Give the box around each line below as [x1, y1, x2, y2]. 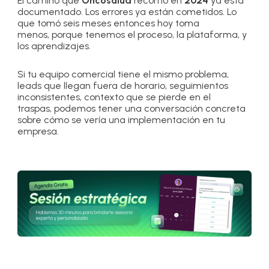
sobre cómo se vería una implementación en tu [17, 113, 226, 125]
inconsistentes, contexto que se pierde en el [17, 91, 211, 103]
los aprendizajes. [17, 40, 91, 52]
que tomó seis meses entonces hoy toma [17, 17, 200, 29]
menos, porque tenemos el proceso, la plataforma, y [17, 28, 247, 40]
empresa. [17, 125, 59, 137]
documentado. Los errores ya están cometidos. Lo [17, 5, 237, 17]
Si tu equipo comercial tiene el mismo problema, [17, 68, 229, 80]
